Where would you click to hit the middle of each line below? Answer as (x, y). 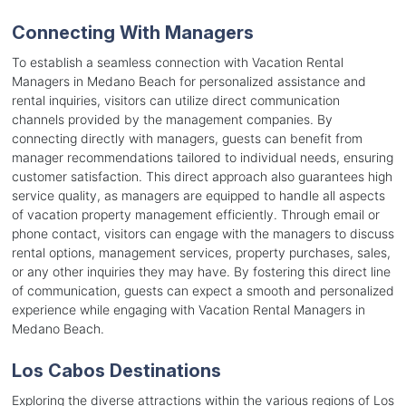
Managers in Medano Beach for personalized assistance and (188, 82)
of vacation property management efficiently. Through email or (195, 215)
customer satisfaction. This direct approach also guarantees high (202, 177)
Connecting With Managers (132, 33)
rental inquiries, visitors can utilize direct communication (175, 101)
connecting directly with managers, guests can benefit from (187, 139)
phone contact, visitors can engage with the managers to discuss (203, 234)
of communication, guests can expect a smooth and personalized (203, 291)
